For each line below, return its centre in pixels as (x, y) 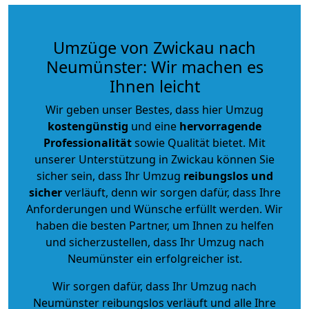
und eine (154, 126)
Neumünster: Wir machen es (154, 67)
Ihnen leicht (154, 86)
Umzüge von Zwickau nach (154, 47)
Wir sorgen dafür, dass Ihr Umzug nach (154, 286)
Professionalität (88, 142)
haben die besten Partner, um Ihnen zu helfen (154, 225)
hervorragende (220, 126)
